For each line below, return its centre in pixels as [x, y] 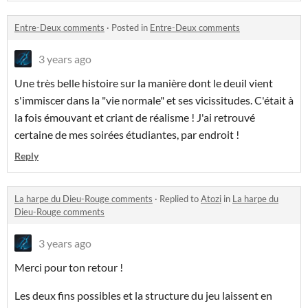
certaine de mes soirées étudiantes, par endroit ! [128, 135]
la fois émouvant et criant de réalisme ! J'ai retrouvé [135, 118]
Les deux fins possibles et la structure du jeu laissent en [143, 296]
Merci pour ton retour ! [70, 267]
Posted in [131, 28]
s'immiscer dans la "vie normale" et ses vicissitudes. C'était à [154, 100]
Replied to [180, 199]
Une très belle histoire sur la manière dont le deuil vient [144, 83]
